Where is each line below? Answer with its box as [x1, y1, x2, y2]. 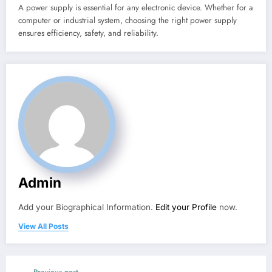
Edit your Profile [155, 202, 217, 212]
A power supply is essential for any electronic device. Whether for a [18, 1, 253, 13]
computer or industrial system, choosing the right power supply [18, 14, 237, 26]
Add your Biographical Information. [18, 202, 155, 212]
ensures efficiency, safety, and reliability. [18, 27, 158, 39]
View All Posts [18, 221, 69, 231]
